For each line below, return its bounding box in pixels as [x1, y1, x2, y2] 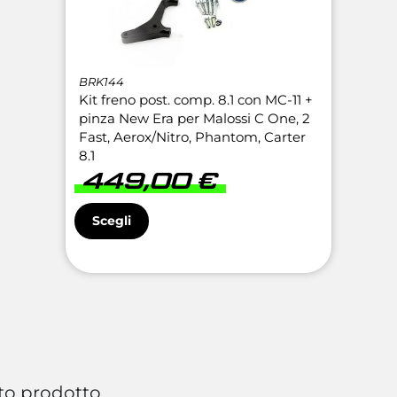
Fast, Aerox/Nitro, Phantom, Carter [79, 128, 306, 146]
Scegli [92, 213, 131, 230]
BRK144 [79, 74, 124, 90]
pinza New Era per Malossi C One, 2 [79, 110, 310, 128]
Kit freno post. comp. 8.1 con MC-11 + [79, 91, 313, 109]
